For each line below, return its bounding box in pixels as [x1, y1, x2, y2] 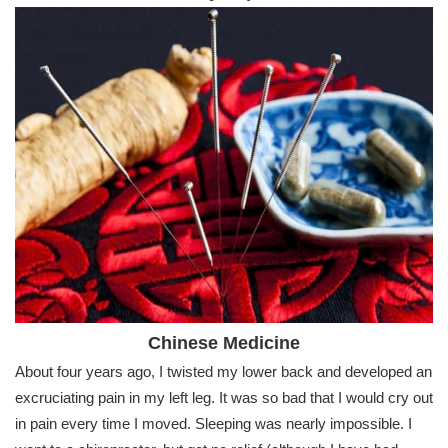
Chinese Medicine [148, 333, 300, 354]
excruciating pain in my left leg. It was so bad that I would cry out [15, 389, 433, 407]
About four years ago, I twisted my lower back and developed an [15, 363, 432, 381]
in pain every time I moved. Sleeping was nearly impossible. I [15, 415, 412, 433]
